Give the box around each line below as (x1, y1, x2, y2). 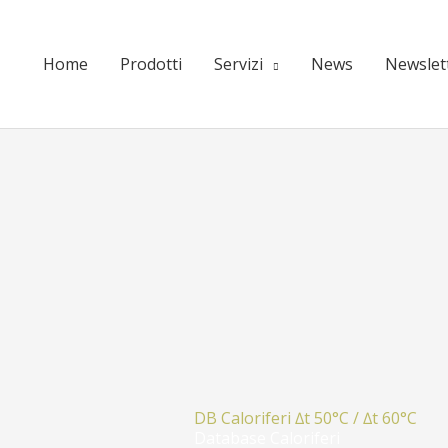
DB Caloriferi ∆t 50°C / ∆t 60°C (194, 407, 417, 429)
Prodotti (120, 53, 182, 75)
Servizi (214, 53, 263, 75)
